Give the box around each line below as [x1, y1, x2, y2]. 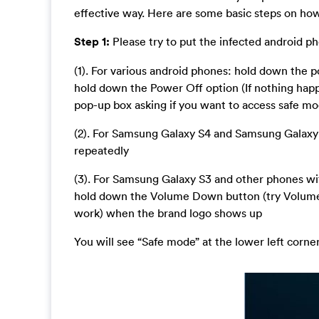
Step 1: [74, 33, 110, 49]
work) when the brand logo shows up [74, 205, 262, 220]
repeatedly [74, 142, 129, 157]
